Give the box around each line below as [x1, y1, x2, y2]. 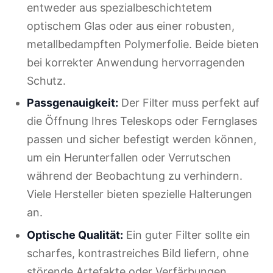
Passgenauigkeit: [27, 96, 118, 110]
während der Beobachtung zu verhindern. [27, 169, 243, 183]
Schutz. [27, 74, 66, 87]
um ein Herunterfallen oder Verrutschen [27, 151, 231, 165]
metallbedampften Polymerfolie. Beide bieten [27, 37, 259, 51]
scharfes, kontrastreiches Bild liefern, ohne [27, 246, 249, 260]
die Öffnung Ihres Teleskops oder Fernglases [27, 115, 257, 128]
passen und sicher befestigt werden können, [27, 133, 257, 146]
